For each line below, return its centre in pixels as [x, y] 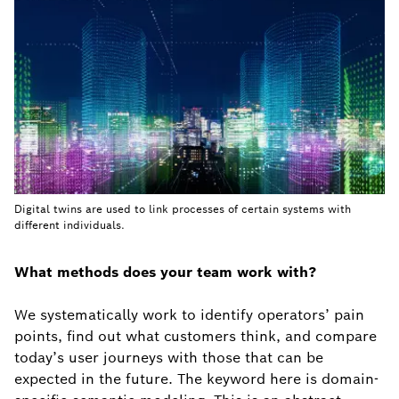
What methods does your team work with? [165, 272]
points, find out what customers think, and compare [195, 336]
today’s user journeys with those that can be [169, 358]
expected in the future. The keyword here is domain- [196, 379]
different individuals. [69, 225]
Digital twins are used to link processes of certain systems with [183, 209]
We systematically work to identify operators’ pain [189, 315]
